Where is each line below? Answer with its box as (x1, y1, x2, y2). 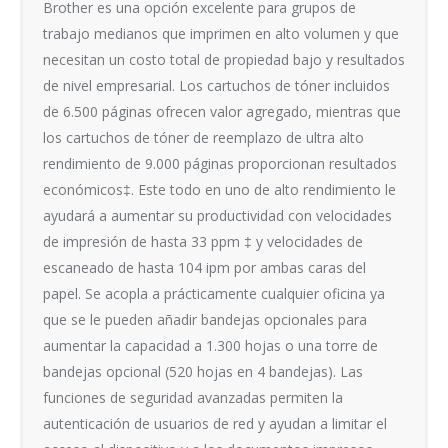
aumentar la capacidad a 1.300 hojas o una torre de (43, 336, 378, 355)
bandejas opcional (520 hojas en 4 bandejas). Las (43, 362, 363, 381)
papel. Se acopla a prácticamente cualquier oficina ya (43, 284, 385, 303)
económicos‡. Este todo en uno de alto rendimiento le (43, 180, 396, 199)
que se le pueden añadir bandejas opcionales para (43, 310, 367, 329)
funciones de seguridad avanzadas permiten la (43, 388, 343, 407)
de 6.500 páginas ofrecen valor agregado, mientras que (43, 102, 401, 121)
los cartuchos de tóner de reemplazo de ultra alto (43, 128, 364, 147)
